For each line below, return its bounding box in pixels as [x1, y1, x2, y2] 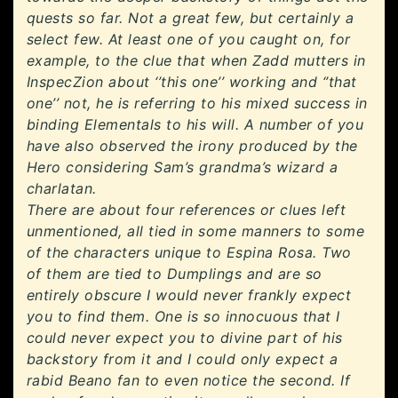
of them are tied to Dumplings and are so [27, 265, 322, 283]
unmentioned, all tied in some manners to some [27, 222, 365, 241]
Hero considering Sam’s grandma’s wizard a [27, 158, 338, 177]
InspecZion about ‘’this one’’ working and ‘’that [27, 73, 357, 92]
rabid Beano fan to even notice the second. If [27, 371, 351, 390]
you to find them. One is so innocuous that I [27, 307, 340, 326]
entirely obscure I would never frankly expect [27, 286, 352, 305]
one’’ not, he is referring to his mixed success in [27, 94, 368, 113]
